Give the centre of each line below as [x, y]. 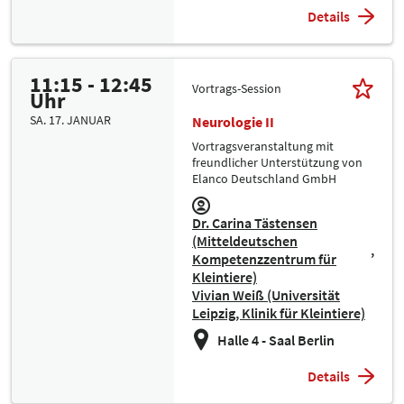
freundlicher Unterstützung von [277, 163]
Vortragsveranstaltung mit [263, 147]
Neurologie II [233, 122]
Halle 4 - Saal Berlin [276, 340]
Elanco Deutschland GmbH [264, 179]
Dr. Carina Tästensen [255, 223]
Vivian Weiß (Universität [266, 295]
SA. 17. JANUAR [70, 120]
